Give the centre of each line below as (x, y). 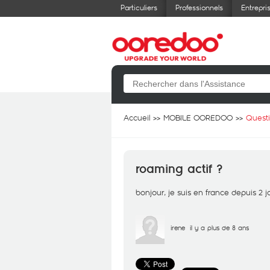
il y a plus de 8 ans (219, 228)
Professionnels (199, 7)
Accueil (137, 118)
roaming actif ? (179, 169)
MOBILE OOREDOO (198, 118)
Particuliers (139, 7)
